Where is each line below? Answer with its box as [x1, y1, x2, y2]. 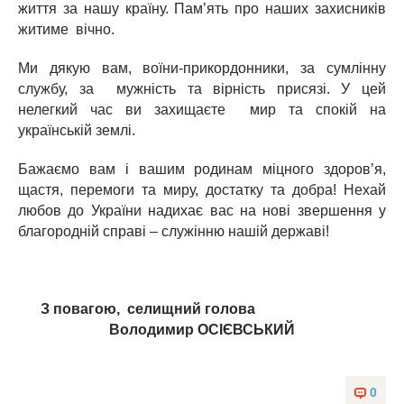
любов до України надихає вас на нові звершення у [18, 203, 386, 218]
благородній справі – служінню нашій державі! [18, 224, 329, 239]
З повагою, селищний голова [41, 301, 363, 317]
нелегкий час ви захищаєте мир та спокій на [18, 102, 386, 117]
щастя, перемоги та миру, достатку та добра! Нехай [18, 182, 386, 197]
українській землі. [18, 123, 135, 138]
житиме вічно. [18, 22, 115, 37]
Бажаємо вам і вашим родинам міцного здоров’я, [18, 161, 386, 177]
